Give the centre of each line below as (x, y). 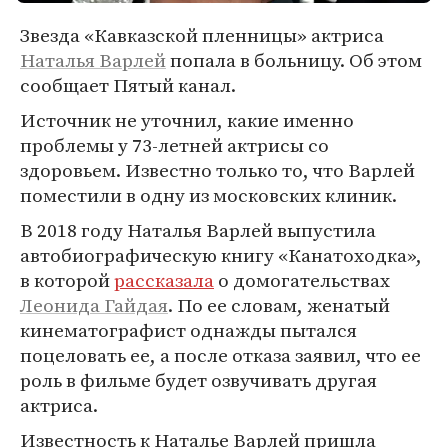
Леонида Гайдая (94, 305)
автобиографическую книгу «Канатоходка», (221, 255)
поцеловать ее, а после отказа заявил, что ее (220, 355)
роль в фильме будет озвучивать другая (198, 380)
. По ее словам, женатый (279, 305)
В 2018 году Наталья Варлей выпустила (198, 230)
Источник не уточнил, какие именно (187, 120)
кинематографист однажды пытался (188, 330)
